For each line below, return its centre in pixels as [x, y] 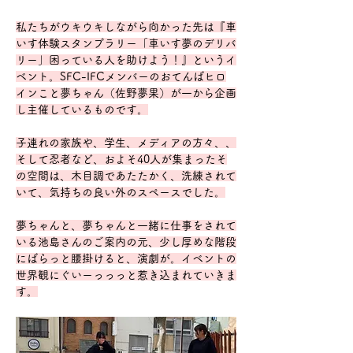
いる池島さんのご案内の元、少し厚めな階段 [126, 242]
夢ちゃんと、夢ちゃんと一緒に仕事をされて [126, 225]
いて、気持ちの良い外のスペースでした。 [121, 192]
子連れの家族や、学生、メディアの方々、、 [126, 142]
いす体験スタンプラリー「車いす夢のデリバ [126, 43]
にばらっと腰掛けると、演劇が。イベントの [126, 258]
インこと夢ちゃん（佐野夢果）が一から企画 [126, 93]
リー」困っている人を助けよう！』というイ [126, 59]
